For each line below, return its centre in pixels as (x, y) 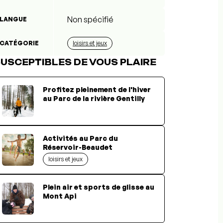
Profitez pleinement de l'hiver (97, 89)
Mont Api (60, 196)
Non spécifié (90, 19)
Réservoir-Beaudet (78, 147)
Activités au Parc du (80, 138)
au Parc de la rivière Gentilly (94, 98)
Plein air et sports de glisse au (99, 187)
